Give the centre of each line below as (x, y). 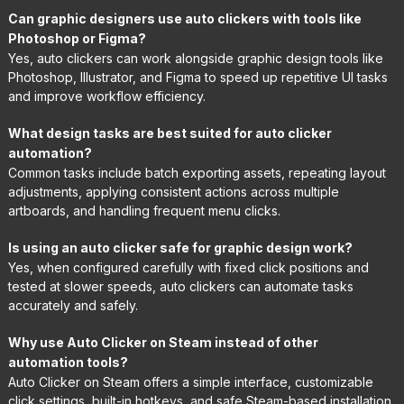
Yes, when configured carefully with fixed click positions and (188, 267)
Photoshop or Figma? (77, 38)
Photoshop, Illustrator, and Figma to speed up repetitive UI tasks (197, 77)
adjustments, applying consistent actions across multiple (173, 191)
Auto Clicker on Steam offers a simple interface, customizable (190, 381)
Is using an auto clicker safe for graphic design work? (180, 247)
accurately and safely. (73, 305)
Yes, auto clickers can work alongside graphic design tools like (195, 58)
